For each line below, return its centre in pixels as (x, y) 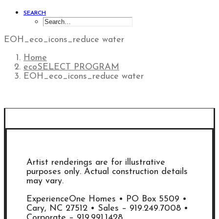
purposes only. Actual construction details (107, 172)
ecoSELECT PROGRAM (71, 67)
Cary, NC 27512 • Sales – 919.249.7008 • (107, 208)
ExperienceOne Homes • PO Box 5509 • (108, 199)
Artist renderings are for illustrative (96, 163)
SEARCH (35, 13)
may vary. (45, 181)
